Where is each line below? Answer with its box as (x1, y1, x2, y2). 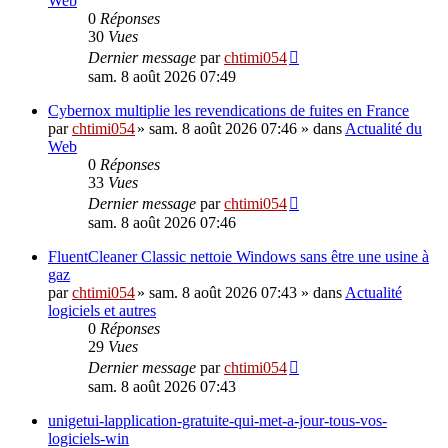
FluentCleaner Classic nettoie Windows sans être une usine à (48, 248, 429, 265)
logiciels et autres (48, 302, 156, 319)
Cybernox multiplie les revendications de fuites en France (48, 102, 409, 119)
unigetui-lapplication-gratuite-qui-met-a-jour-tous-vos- (48, 412, 387, 429)
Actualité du (345, 120, 422, 137)
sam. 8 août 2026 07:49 (88, 68, 236, 85)
